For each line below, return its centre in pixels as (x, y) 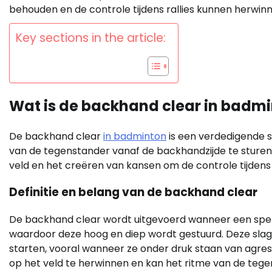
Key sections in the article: (91, 38)
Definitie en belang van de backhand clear (133, 192)
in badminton (135, 136)
